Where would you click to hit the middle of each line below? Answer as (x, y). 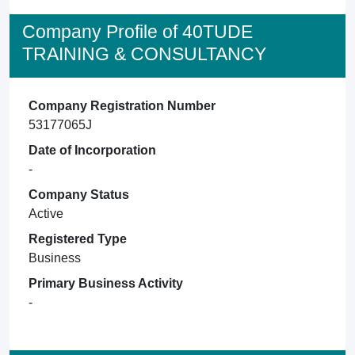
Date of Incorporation (92, 150)
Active (46, 214)
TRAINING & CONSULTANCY (144, 54)
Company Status (79, 195)
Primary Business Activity (106, 283)
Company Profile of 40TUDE (137, 32)
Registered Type (78, 239)
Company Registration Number (122, 106)
